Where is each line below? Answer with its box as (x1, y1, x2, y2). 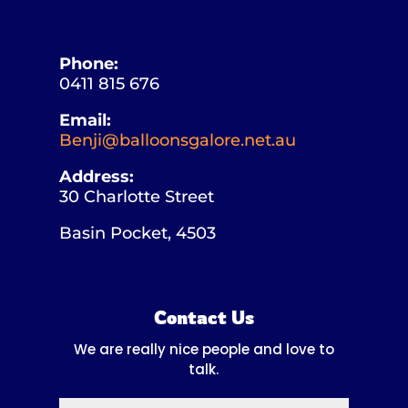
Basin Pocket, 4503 (58, 222, 216, 243)
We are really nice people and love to (73, 339, 334, 359)
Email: (58, 109, 111, 130)
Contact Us (153, 305, 254, 329)
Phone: (58, 53, 118, 74)
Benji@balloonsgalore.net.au (58, 129, 296, 150)
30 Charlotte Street (58, 186, 214, 207)
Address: (58, 166, 134, 187)
